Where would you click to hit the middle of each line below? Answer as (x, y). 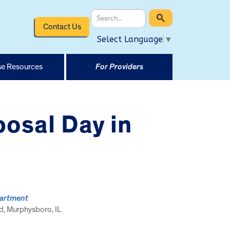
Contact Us (62, 26)
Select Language (130, 39)
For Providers (119, 66)
